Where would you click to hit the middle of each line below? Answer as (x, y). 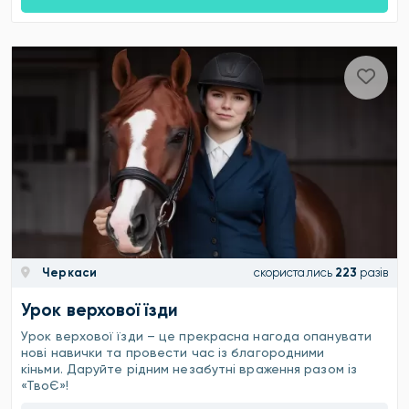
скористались (293, 273)
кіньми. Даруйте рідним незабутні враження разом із (189, 368)
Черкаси (68, 273)
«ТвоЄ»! (45, 385)
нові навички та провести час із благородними (173, 352)
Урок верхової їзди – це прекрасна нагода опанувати (197, 336)
